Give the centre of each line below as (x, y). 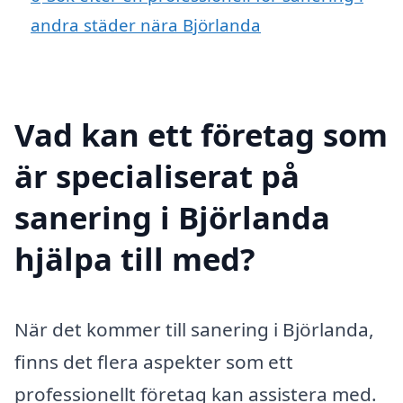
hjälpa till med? (135, 258)
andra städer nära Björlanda (146, 24)
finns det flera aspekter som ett (154, 361)
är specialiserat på (157, 175)
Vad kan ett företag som (201, 134)
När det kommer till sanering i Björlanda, (194, 329)
